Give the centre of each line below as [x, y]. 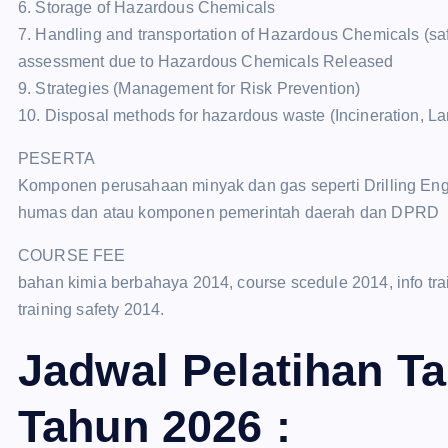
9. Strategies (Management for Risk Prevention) [189, 88]
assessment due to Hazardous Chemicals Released [206, 61]
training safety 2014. [91, 309]
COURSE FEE [72, 255]
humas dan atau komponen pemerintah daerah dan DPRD [229, 212]
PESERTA [57, 158]
